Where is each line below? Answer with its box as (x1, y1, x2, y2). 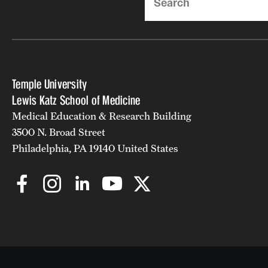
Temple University (12, 76, 87, 92)
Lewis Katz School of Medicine (12, 92, 141, 108)
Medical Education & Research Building (12, 109, 191, 122)
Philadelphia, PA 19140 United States (12, 142, 178, 154)
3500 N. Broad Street (12, 126, 105, 138)
